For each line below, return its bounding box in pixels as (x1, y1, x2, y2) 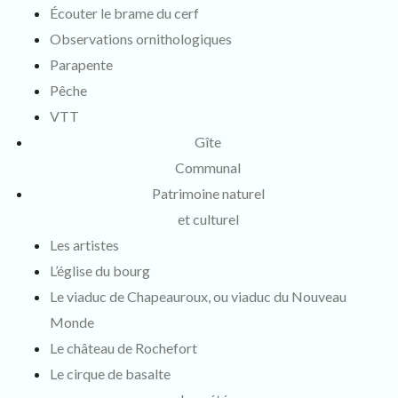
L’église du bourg (50, 261, 150, 279)
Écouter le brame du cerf (50, 4, 199, 21)
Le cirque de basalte (50, 364, 171, 382)
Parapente (50, 55, 113, 73)
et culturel (177, 210, 239, 227)
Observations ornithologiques (50, 29, 232, 47)
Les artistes (50, 235, 119, 253)
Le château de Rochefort (50, 338, 197, 356)
